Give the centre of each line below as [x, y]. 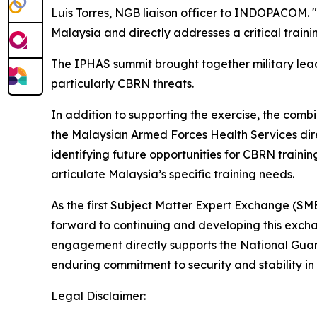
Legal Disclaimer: [98, 295]
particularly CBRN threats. [122, 83]
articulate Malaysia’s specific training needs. [173, 174]
